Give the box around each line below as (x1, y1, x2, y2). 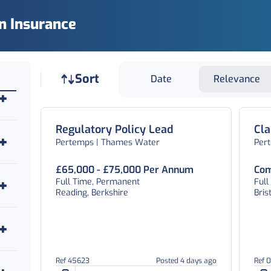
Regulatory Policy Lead (55, 122, 173, 137)
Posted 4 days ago (156, 256, 217, 266)
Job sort (122, 66, 158, 79)
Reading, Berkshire (55, 187, 128, 198)
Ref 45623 (55, 256, 90, 266)
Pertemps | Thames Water (55, 137, 160, 148)
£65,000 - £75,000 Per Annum (55, 163, 194, 176)
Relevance (213, 73, 260, 85)
